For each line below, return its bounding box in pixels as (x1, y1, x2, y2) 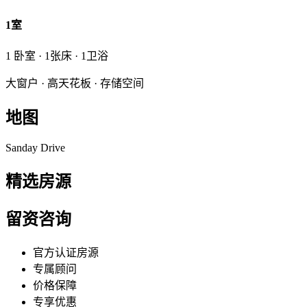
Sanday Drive (5, 142, 65, 154)
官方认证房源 (33, 246, 99, 258)
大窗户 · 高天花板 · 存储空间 (5, 77, 144, 90)
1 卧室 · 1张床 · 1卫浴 (5, 50, 108, 62)
